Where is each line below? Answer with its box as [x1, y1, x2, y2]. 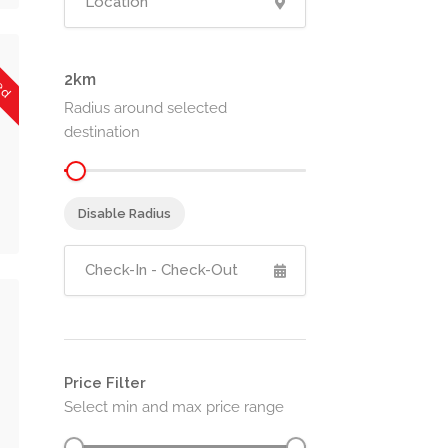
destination [63, 123, 140, 141]
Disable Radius [77, 206, 171, 221]
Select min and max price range [63, 398, 284, 416]
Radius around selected [63, 99, 227, 117]
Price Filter [63, 374, 146, 392]
